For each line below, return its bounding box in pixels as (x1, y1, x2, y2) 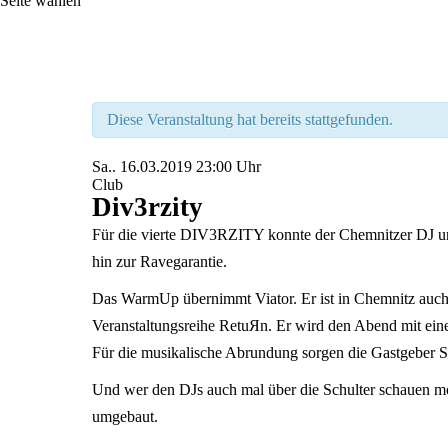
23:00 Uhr (196, 158, 261, 175)
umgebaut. (92, 408, 158, 425)
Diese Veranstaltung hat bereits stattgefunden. (107, 111, 393, 128)
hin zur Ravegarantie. (92, 253, 227, 270)
